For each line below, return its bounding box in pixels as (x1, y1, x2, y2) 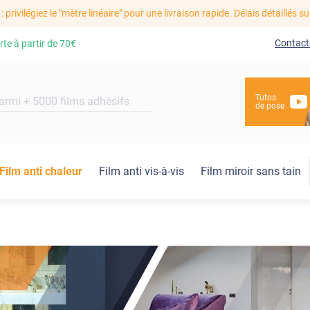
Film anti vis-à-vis (99, 165, 184, 179)
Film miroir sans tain (201, 165, 301, 179)
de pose (255, 101, 285, 111)
